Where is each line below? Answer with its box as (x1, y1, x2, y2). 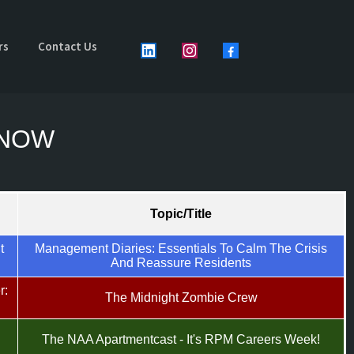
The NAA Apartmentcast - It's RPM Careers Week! (42, 333, 320, 346)
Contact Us (38, 38, 98, 55)
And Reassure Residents (111, 256, 251, 269)
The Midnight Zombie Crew (104, 291, 258, 304)
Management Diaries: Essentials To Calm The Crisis (35, 242, 327, 255)
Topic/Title (150, 207, 212, 220)
